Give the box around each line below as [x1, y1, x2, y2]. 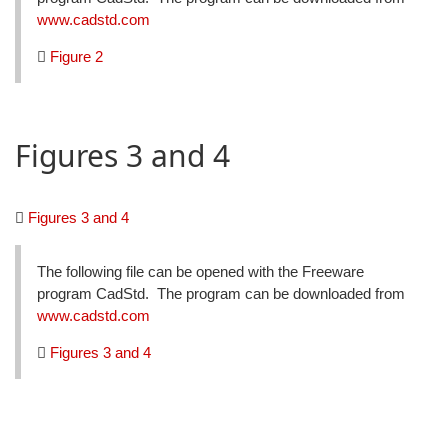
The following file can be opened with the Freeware [37, 262, 364, 280]
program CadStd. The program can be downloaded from [37, 284, 405, 302]
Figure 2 [50, 48, 103, 66]
